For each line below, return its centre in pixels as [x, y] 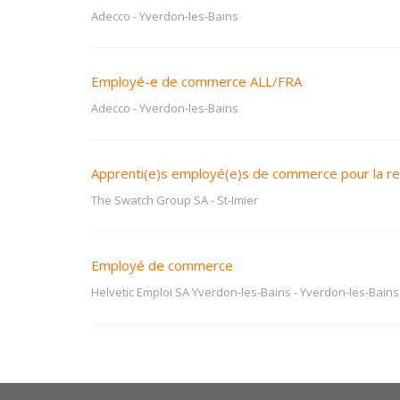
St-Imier [237, 200]
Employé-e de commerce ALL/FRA [196, 81]
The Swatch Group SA [150, 200]
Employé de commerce [162, 265]
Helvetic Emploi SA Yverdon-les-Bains [191, 292]
